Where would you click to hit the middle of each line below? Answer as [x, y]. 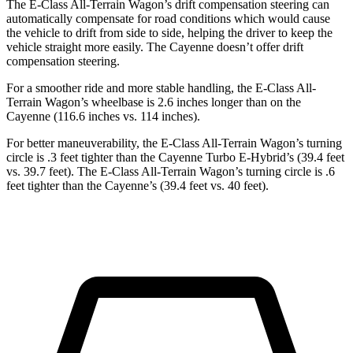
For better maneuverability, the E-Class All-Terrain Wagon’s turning [174, 143]
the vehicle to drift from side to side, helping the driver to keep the [169, 33]
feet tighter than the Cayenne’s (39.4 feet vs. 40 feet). [137, 186]
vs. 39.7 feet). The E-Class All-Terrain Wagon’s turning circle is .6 [171, 172]
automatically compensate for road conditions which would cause [168, 19]
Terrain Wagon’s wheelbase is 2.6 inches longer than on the [154, 102]
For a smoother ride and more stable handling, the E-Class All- [161, 88]
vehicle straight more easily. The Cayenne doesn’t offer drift [155, 47]
